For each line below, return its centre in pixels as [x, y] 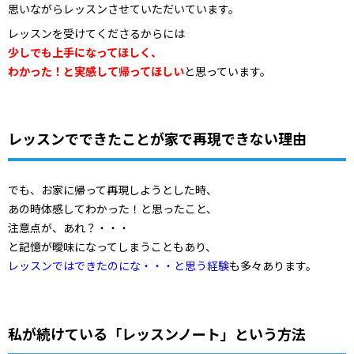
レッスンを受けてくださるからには [96, 33]
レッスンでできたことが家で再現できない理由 [157, 139]
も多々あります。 [273, 266]
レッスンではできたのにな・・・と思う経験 [119, 266]
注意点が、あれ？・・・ [69, 228]
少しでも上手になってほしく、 [85, 52]
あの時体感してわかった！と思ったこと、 [113, 209]
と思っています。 [228, 71]
